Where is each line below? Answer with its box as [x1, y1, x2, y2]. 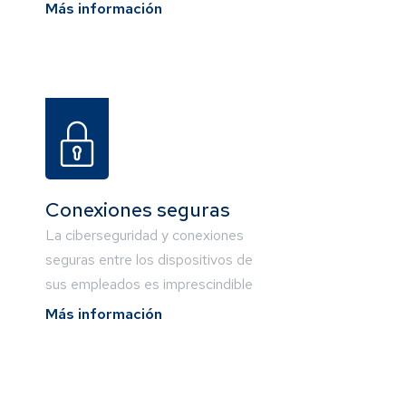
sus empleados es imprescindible [45, 275, 254, 295]
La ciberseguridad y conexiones [45, 226, 245, 246]
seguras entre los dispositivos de [45, 250, 254, 270]
